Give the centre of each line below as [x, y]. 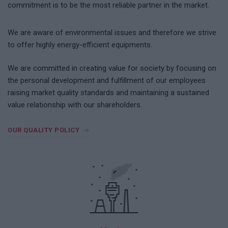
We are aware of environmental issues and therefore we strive [112, 32]
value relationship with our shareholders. [75, 105]
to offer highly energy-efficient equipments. [80, 45]
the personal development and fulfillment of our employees [107, 80]
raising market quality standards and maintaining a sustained [108, 93]
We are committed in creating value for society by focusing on [112, 68]
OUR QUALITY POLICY [44, 130]
